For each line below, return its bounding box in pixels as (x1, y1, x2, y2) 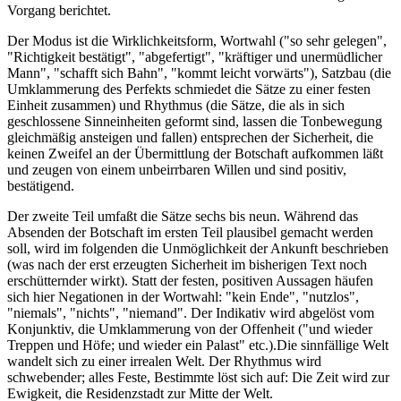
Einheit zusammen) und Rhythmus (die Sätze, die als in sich (7, 98, 345, 114)
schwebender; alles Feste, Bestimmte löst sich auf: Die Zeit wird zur (7, 370, 389, 386)
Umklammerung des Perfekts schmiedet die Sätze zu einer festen (7, 81, 371, 98)
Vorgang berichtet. (7, 3, 111, 19)
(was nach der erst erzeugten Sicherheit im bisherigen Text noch (7, 257, 367, 273)
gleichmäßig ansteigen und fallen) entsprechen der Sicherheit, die (7, 130, 373, 146)
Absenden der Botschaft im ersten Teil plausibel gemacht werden (7, 225, 373, 241)
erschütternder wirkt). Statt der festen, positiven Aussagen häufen (7, 273, 373, 289)
